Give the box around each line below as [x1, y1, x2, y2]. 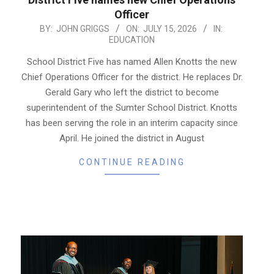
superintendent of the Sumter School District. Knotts [26, 102, 237, 113]
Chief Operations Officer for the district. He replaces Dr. [21, 71, 243, 83]
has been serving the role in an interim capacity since [26, 117, 238, 128]
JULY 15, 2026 [143, 23, 197, 34]
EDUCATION [109, 34, 155, 45]
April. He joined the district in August [59, 132, 204, 144]
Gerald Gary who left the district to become [45, 86, 219, 98]
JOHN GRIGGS [56, 23, 109, 34]
